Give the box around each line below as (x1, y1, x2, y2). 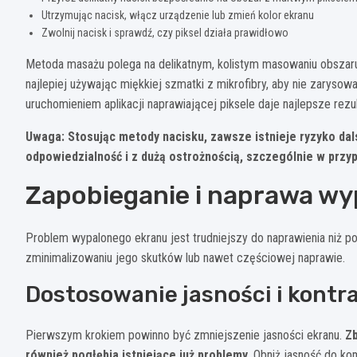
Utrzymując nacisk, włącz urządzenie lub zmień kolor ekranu (41, 9, 314, 22)
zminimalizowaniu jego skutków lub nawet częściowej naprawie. (25, 250, 345, 266)
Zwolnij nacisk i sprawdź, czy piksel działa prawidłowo (41, 26, 288, 40)
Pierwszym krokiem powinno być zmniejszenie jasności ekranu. (25, 328, 345, 343)
